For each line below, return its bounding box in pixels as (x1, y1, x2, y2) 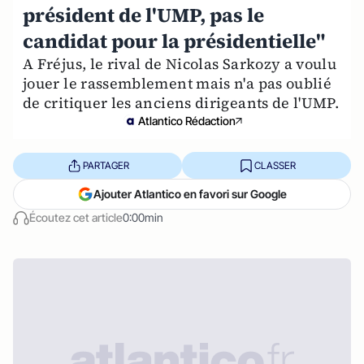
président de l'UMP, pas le (23, 2, 264, 28)
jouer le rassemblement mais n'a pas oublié (23, 73, 332, 93)
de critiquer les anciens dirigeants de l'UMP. (23, 93, 340, 113)
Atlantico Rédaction (138, 114, 236, 128)
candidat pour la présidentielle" (23, 28, 325, 54)
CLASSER (253, 158, 296, 171)
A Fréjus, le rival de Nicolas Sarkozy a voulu (23, 54, 337, 74)
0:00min (123, 210, 163, 224)
